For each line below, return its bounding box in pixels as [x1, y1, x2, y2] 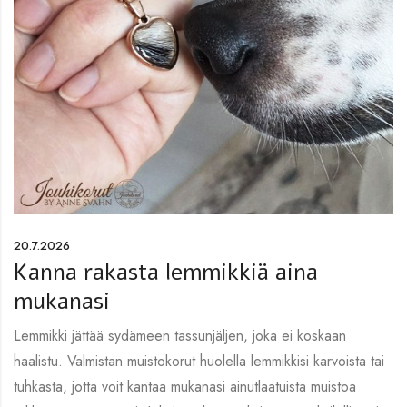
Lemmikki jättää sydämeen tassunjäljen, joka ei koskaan [14, 324, 346, 346]
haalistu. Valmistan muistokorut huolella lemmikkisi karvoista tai [14, 350, 384, 372]
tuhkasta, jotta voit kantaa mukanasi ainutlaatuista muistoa [14, 375, 356, 397]
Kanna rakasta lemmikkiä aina [14, 256, 318, 288]
